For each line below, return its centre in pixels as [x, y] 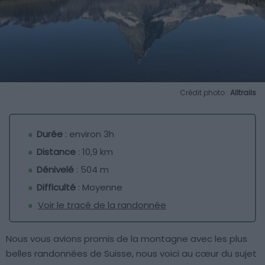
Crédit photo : [205, 92]
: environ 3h [88, 134]
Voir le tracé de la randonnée [102, 205]
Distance [56, 151]
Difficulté [56, 187]
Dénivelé [55, 169]
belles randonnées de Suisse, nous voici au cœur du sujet [131, 253]
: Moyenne [99, 187]
